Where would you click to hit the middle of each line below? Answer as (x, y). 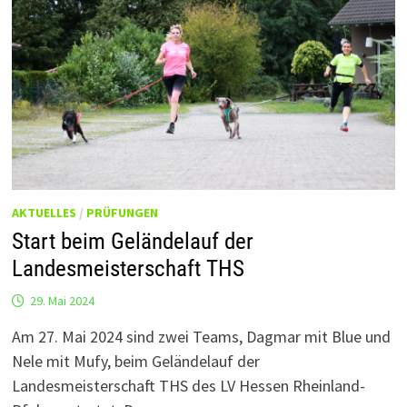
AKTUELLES (44, 212)
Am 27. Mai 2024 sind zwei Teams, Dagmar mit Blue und (201, 336)
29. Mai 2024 (62, 300)
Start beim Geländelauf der (132, 241)
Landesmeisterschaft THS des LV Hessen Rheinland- (188, 385)
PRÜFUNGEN (122, 212)
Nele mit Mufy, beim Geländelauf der (135, 361)
